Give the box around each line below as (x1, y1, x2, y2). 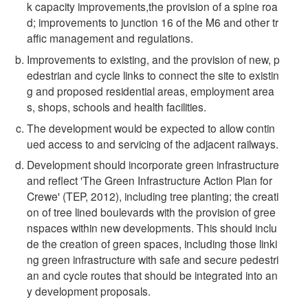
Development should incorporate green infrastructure (27, 157, 280, 173)
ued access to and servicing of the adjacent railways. (27, 135, 279, 151)
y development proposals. (27, 283, 151, 299)
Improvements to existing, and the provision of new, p (27, 51, 280, 67)
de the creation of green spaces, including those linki (27, 236, 278, 252)
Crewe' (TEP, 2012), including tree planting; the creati (27, 188, 279, 204)
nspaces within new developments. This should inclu (27, 220, 278, 236)
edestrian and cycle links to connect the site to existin (27, 67, 280, 82)
